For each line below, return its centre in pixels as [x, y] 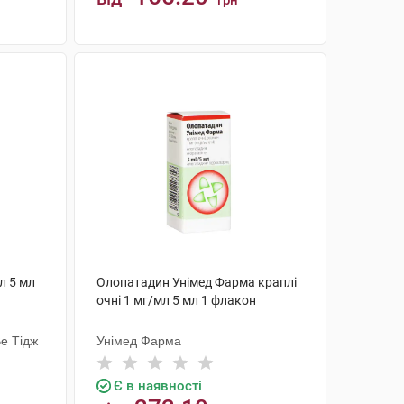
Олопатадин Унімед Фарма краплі [196, 282]
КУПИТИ [209, 66]
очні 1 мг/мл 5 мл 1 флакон [176, 300]
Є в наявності [157, 386]
